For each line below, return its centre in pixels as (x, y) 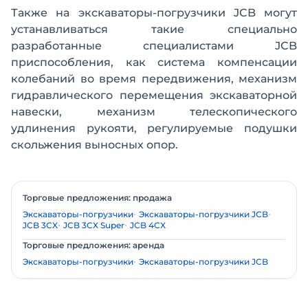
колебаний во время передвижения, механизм (154, 79)
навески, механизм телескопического (154, 112)
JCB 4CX (148, 225)
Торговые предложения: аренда (93, 245)
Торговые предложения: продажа (97, 198)
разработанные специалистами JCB (154, 46)
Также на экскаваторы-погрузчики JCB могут (154, 13)
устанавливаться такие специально (154, 29)
